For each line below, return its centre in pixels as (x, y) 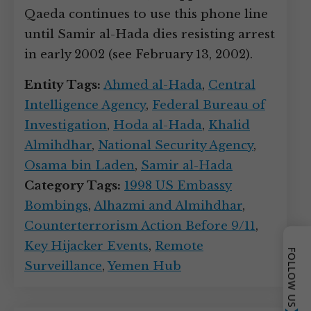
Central (232, 85)
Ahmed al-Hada (153, 85)
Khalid (229, 125)
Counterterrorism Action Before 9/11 (140, 226)
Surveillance (63, 266)
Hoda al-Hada (158, 125)
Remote (179, 246)
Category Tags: (73, 186)
